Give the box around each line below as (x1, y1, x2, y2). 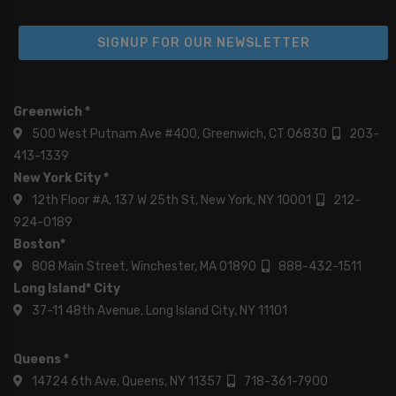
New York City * (13, 171, 109, 187)
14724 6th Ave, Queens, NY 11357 (32, 374, 227, 390)
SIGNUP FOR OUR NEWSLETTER (96, 34, 310, 50)
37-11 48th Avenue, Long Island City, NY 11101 (32, 303, 287, 319)
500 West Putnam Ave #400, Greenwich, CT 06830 (32, 126, 332, 142)
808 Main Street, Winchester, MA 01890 (32, 259, 262, 275)
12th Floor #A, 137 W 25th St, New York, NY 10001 (32, 193, 316, 209)
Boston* (13, 237, 65, 253)
